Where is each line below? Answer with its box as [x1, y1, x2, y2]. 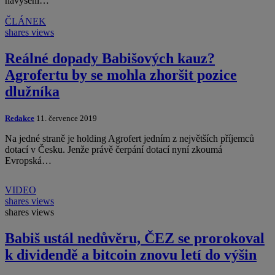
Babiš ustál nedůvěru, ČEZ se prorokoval [5, 230, 265, 247]
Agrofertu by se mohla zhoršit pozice [5, 67, 237, 83]
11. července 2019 [34, 114, 97, 123]
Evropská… [5, 155, 52, 166]
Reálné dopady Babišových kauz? [5, 50, 215, 67]
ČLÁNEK [5, 16, 46, 27]
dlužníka [5, 83, 60, 100]
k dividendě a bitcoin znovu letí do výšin [5, 247, 257, 263]
